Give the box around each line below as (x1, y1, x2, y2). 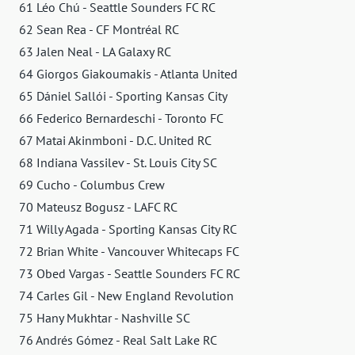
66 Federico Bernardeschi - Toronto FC (19, 109, 223, 126)
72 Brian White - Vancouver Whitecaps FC (19, 242, 239, 259)
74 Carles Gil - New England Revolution (19, 287, 234, 303)
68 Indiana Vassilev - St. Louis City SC (19, 154, 217, 170)
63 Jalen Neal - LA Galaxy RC (19, 43, 171, 59)
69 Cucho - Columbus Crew (19, 176, 165, 193)
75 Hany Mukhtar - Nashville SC (19, 309, 190, 326)
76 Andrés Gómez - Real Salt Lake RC (19, 331, 217, 348)
